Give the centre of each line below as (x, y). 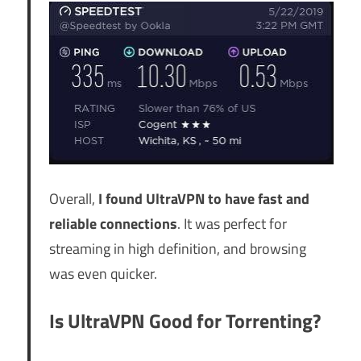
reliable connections (113, 223)
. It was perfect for (232, 223)
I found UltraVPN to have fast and (203, 198)
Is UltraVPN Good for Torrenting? (185, 320)
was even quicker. (103, 273)
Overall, (73, 198)
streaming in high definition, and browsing (177, 248)
